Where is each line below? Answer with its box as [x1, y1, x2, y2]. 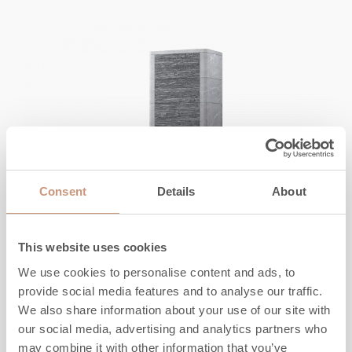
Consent [39, 185, 86, 198]
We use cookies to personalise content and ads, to [18, 265, 295, 279]
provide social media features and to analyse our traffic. [18, 284, 323, 298]
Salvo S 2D [19, 275, 121, 297]
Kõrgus [20, 333, 59, 346]
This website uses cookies [18, 240, 167, 254]
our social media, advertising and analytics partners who [18, 321, 327, 335]
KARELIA [24, 253, 58, 262]
